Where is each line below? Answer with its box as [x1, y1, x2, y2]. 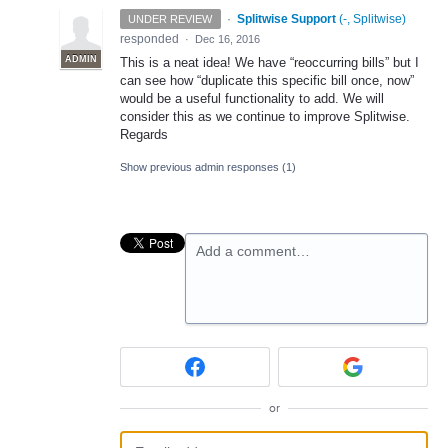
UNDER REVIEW [128, 13, 213, 25]
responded [120, 32, 182, 46]
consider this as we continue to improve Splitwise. [120, 109, 410, 124]
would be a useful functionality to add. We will [120, 91, 384, 106]
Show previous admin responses [120, 161, 282, 174]
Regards [120, 127, 168, 142]
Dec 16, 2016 [195, 33, 260, 45]
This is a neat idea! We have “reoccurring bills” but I [120, 55, 419, 70]
